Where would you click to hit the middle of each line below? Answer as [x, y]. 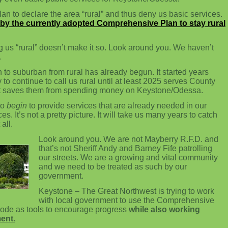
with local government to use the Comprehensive [126, 200]
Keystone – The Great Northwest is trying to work [126, 191]
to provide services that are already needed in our [117, 106]
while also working [164, 209]
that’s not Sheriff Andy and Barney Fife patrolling [125, 148]
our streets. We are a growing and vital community [128, 158]
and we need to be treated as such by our [113, 167]
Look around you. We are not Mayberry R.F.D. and [129, 139]
